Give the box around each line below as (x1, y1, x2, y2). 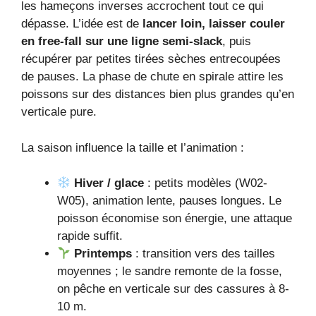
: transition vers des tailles (132, 247, 276, 261)
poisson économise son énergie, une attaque (57, 212, 292, 226)
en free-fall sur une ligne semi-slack (21, 35, 222, 49)
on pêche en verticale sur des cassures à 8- (57, 282, 289, 296)
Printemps (74, 247, 133, 261)
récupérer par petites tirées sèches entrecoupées (21, 52, 281, 66)
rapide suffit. (57, 229, 123, 243)
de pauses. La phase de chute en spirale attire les (21, 70, 284, 84)
